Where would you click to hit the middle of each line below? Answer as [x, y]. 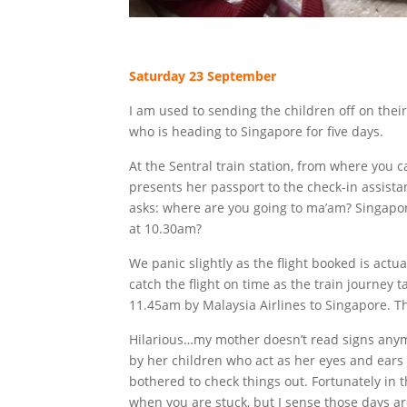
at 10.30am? [165, 228]
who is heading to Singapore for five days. [256, 131]
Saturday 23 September [203, 75]
